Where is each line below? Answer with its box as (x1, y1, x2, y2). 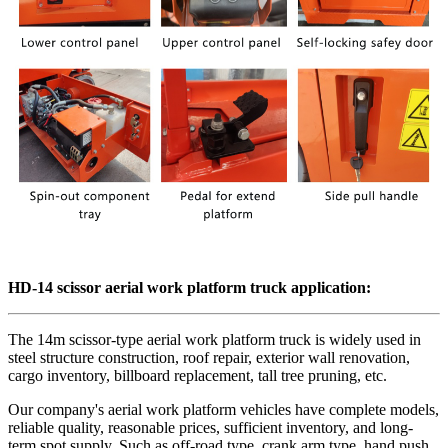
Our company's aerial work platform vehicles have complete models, (8, 400, 439, 418)
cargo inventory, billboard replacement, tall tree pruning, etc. (8, 366, 387, 384)
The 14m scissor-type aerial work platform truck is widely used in (8, 330, 421, 348)
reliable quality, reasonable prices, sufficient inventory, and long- (8, 418, 413, 436)
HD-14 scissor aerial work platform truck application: (8, 278, 371, 296)
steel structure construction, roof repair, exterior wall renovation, (8, 348, 410, 366)
